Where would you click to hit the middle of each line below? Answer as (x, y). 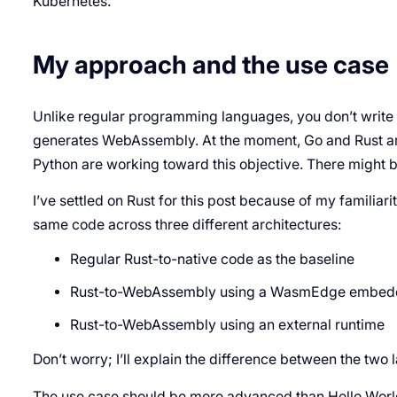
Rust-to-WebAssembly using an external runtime (228, 325)
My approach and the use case (210, 65)
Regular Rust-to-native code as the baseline (213, 260)
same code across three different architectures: (187, 225)
